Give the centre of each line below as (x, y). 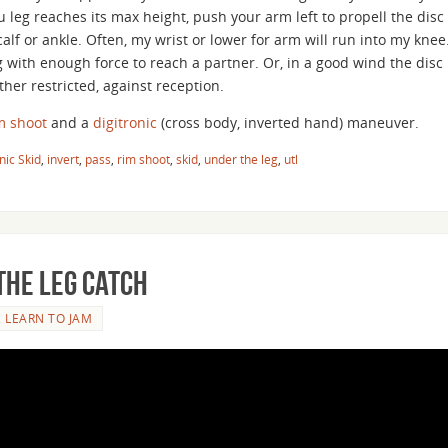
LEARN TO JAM (48, 317)
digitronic (125, 122)
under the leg (241, 158)
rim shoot (143, 158)
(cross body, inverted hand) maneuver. (288, 122)
